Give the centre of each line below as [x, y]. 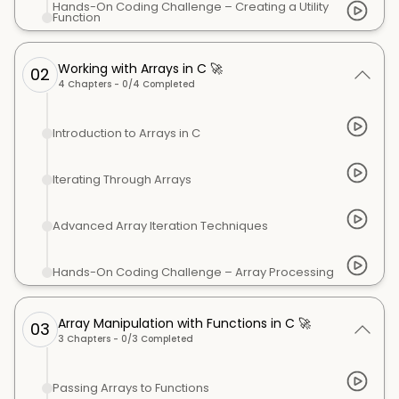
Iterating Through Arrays [122, 179]
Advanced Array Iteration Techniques [160, 226]
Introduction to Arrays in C [126, 133]
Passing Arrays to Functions [131, 388]
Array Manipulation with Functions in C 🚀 [184, 323]
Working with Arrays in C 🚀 [140, 68]
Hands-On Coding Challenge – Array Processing [193, 272]
